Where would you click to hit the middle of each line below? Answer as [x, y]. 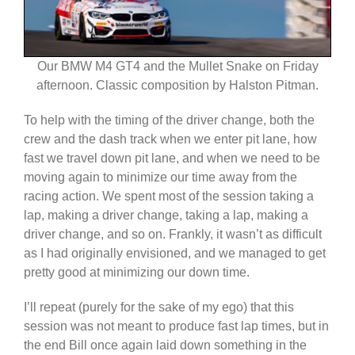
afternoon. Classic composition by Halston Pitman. [177, 85]
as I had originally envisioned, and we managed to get [175, 253]
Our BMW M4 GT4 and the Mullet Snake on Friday [177, 66]
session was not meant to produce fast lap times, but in [176, 326]
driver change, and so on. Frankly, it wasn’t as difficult [173, 234]
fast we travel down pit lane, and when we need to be [172, 158]
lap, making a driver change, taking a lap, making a [166, 215]
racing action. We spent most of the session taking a [169, 196]
